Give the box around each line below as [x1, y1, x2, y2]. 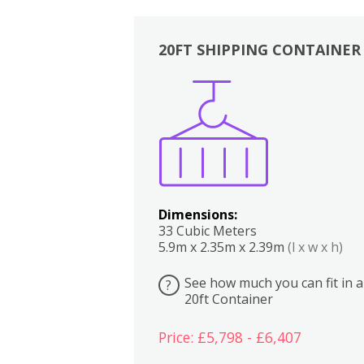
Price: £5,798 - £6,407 [158, 327, 301, 348]
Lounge [336, 96, 352, 115]
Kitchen [271, 96, 288, 115]
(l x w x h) [287, 237, 343, 256]
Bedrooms [301, 96, 323, 115]
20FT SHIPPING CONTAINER [158, 39, 361, 59]
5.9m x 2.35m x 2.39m [158, 237, 288, 256]
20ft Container [184, 289, 273, 308]
